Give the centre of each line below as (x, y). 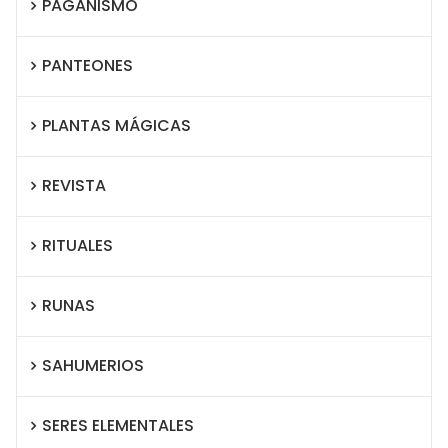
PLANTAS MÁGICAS (116, 126)
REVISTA (74, 186)
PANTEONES (87, 66)
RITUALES (77, 246)
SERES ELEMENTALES (118, 426)
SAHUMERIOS (93, 366)
